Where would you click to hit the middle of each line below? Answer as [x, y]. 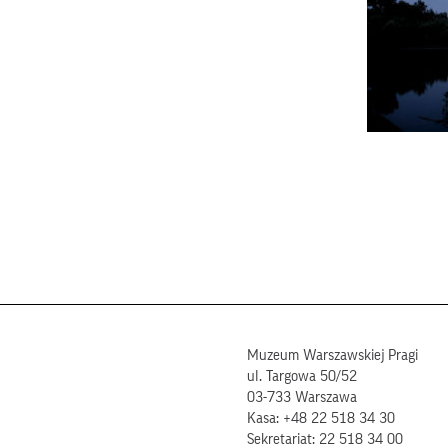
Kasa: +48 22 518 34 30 [321, 418]
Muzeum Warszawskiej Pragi [333, 355]
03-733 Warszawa [302, 397]
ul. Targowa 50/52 [302, 376]
